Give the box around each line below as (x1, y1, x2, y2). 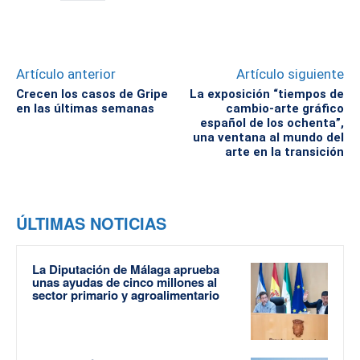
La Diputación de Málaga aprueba (32, 260, 219, 279)
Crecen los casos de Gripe (16, 87, 168, 102)
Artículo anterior (16, 66, 116, 83)
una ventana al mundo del (192, 130, 344, 145)
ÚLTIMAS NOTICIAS (16, 211, 166, 235)
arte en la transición (224, 145, 344, 160)
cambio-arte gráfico (225, 101, 344, 117)
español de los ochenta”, (199, 116, 344, 131)
